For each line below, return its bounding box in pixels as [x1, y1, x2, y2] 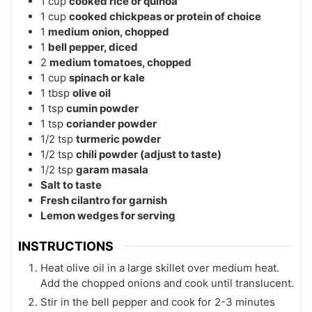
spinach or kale [69, 70, 145, 84]
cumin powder [66, 101, 139, 115]
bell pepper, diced [48, 40, 138, 54]
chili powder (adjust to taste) [76, 147, 221, 161]
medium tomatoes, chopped [49, 55, 192, 69]
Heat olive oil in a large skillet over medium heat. [40, 261, 279, 275]
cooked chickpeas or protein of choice [69, 9, 261, 23]
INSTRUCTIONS [18, 239, 114, 254]
